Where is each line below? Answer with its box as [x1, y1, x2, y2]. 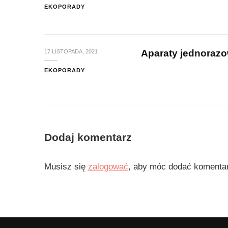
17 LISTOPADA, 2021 [44, 48, 98, 54]
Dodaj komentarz [44, 131, 135, 143]
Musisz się [44, 161, 88, 172]
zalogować [88, 161, 128, 172]
